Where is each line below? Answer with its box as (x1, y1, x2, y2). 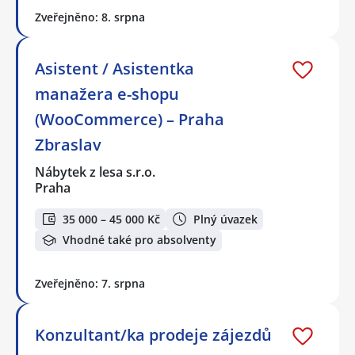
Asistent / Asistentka (35, 58, 194, 80)
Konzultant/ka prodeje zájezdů (35, 323, 272, 345)
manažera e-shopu (35, 83, 179, 105)
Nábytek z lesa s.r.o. (35, 163, 157, 181)
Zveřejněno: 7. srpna (35, 275, 145, 291)
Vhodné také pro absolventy (63, 232, 216, 248)
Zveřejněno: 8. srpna (35, 10, 145, 25)
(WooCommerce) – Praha (35, 109, 224, 131)
